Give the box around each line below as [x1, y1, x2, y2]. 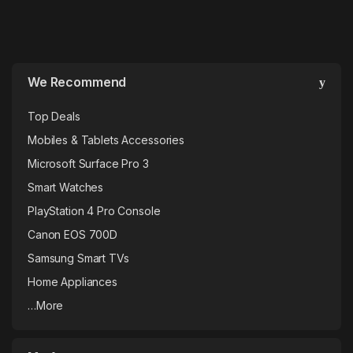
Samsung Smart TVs [28, 251, 129, 266]
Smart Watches [28, 180, 104, 195]
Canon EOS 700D [28, 228, 118, 242]
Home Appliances [28, 275, 117, 289]
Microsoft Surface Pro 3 [28, 157, 149, 171]
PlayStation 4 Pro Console [28, 204, 161, 218]
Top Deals [28, 110, 80, 124]
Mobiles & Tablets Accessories [28, 133, 184, 147]
